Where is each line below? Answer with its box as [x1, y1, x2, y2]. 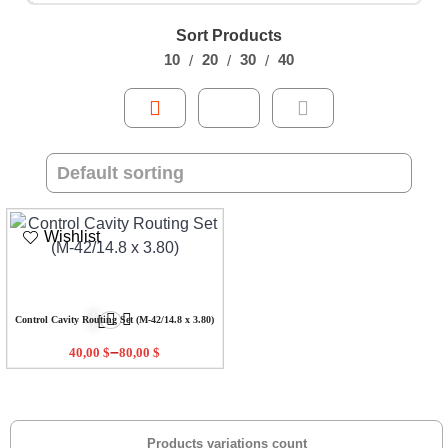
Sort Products [176, 26, 282, 44]
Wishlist [43, 228, 100, 246]
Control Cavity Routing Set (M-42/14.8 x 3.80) [15, 314, 215, 326]
